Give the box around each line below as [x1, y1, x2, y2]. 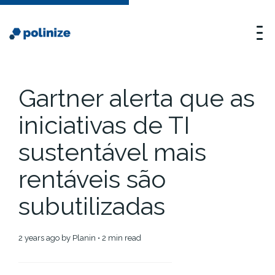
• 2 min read [96, 233, 141, 242]
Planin [72, 233, 96, 242]
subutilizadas [18, 192, 165, 220]
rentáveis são [18, 165, 166, 193]
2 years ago [23, 233, 60, 242]
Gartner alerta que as [18, 83, 255, 112]
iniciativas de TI [18, 110, 190, 139]
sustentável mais [18, 137, 206, 166]
